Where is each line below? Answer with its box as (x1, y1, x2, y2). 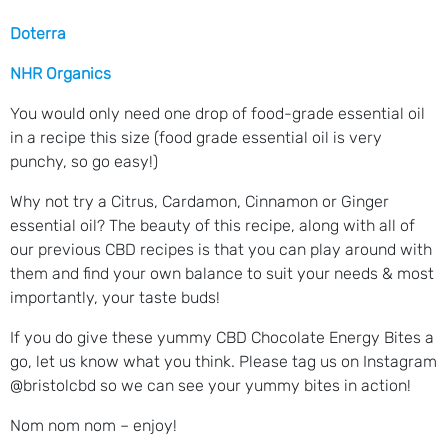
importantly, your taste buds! (10, 287, 220, 307)
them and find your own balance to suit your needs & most (10, 263, 434, 283)
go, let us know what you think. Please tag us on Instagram (10, 351, 437, 371)
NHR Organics (10, 63, 111, 83)
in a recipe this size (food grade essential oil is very (10, 127, 382, 147)
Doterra (10, 23, 66, 43)
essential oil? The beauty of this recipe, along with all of (10, 215, 415, 235)
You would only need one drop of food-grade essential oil (10, 103, 425, 123)
